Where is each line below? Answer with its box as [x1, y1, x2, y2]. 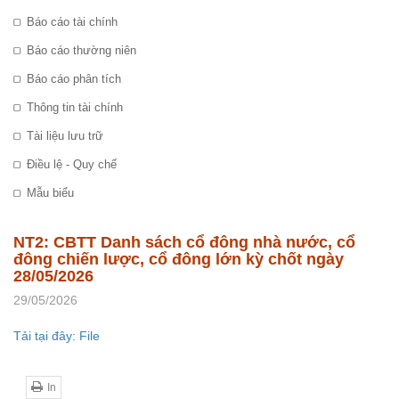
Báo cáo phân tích [27, 72, 121, 86]
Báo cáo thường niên [27, 44, 136, 58]
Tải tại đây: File [13, 329, 100, 344]
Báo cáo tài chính [27, 15, 118, 29]
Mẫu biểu [27, 186, 74, 200]
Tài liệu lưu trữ [27, 129, 103, 143]
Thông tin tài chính [27, 101, 123, 115]
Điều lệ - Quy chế [27, 158, 117, 172]
